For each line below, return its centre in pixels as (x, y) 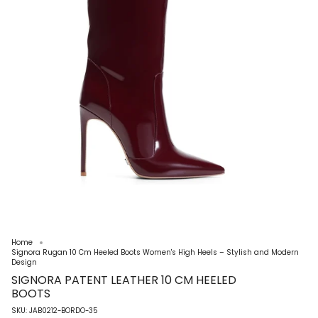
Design (24, 262)
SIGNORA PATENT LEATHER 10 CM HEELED (124, 280)
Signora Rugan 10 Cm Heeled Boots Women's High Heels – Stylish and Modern (155, 252)
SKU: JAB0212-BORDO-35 (55, 310)
